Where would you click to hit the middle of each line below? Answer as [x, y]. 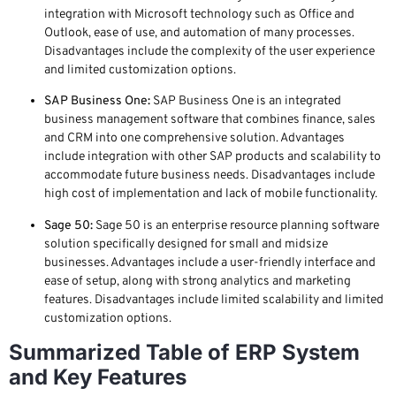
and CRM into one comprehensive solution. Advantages [194, 139]
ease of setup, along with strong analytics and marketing [198, 281]
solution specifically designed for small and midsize [186, 244]
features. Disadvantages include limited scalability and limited [214, 300]
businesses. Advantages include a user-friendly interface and [210, 263]
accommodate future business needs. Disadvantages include [209, 176]
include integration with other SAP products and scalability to [213, 157]
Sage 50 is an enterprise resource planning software [236, 225]
